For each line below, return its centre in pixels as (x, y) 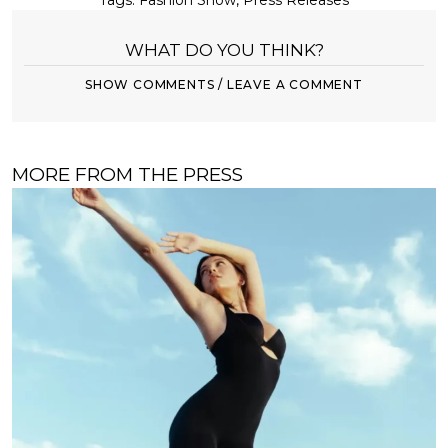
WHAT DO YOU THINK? (224, 50)
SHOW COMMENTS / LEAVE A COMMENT (224, 85)
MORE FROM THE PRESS (127, 175)
